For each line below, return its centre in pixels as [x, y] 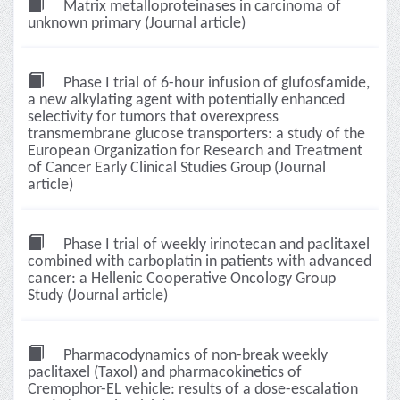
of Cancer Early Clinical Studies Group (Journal [177, 168]
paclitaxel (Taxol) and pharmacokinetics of [165, 373]
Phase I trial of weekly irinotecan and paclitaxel [215, 245]
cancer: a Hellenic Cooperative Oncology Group [182, 279]
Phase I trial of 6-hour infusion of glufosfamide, [215, 83]
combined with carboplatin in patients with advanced [200, 262]
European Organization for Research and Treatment [195, 151]
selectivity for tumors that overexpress [153, 117]
